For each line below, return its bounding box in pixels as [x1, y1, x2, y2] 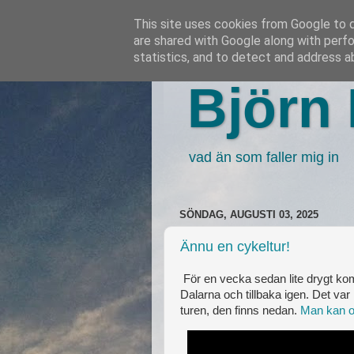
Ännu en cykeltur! [180, 238, 290, 254]
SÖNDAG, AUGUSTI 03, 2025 [179, 209, 318, 221]
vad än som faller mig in [189, 149, 339, 165]
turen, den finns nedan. [180, 304, 300, 317]
